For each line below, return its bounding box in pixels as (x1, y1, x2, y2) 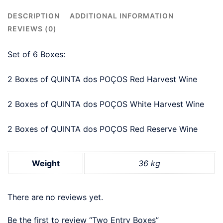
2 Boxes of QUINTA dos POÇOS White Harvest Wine (7, 99, 204, 109)
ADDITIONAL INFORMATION (70, 11, 174, 20)
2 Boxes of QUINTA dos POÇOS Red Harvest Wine (7, 74, 197, 84)
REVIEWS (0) (7, 24, 57, 33)
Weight (32, 158, 60, 168)
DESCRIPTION (7, 11, 60, 20)
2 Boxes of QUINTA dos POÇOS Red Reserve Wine (7, 123, 198, 134)
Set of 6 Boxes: (7, 49, 65, 59)
